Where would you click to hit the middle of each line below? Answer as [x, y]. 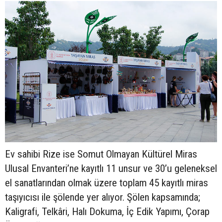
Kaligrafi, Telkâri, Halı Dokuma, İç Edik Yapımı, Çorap [107, 211]
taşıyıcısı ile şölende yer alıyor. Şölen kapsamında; [103, 197]
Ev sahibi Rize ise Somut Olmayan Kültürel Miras [101, 154]
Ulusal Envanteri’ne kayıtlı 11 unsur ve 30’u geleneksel [111, 168]
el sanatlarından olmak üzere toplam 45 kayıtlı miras [107, 183]
